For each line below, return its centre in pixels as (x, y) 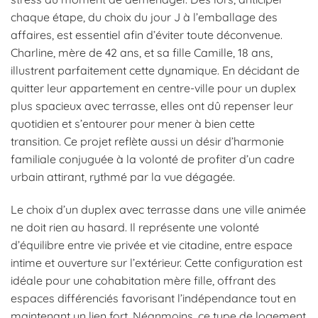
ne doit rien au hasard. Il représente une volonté (135, 227)
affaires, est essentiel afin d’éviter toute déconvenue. (147, 35)
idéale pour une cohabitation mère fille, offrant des (143, 280)
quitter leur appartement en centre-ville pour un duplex (153, 88)
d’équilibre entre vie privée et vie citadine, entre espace (152, 245)
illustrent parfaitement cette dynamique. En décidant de (155, 71)
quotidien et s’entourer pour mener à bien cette (133, 124)
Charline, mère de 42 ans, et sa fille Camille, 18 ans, (142, 53)
